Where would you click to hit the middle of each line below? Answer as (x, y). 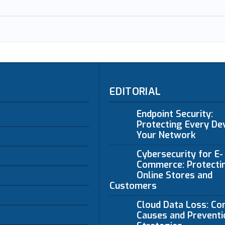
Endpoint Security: (175, 114)
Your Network (166, 135)
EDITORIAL (135, 92)
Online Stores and (174, 175)
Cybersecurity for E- (180, 154)
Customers (133, 186)
